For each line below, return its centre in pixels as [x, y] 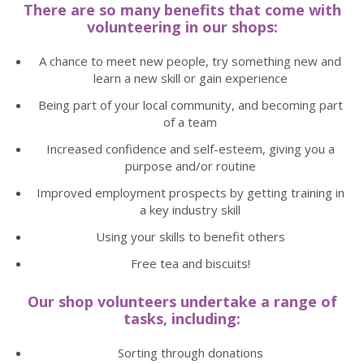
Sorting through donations [190, 353]
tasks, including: [182, 318]
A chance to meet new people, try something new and [190, 61]
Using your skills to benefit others [190, 236]
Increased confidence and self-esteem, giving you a [190, 149]
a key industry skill [190, 210]
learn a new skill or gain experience [190, 78]
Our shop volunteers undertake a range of [182, 301]
